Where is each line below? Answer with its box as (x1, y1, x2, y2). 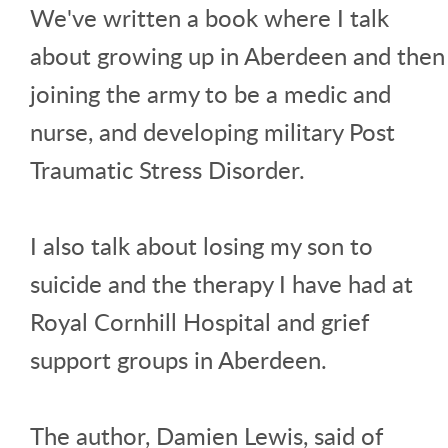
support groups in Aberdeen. (30, 342, 327, 376)
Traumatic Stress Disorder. (30, 152, 305, 186)
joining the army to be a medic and (30, 76, 391, 110)
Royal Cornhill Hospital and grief (30, 304, 369, 338)
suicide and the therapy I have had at (30, 266, 413, 300)
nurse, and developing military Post (30, 114, 395, 148)
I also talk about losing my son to (30, 228, 373, 262)
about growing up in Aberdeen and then (30, 38, 445, 72)
